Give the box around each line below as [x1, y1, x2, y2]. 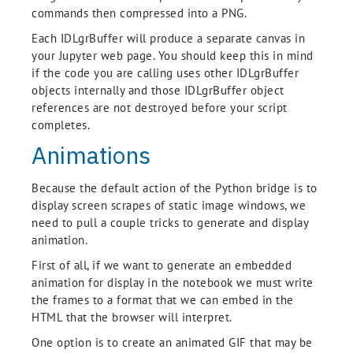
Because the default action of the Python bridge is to [32, 180, 318, 195]
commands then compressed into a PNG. [32, 6, 247, 20]
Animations [32, 139, 150, 170]
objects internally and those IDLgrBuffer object [32, 83, 284, 98]
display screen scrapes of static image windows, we [32, 198, 306, 213]
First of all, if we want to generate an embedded [32, 258, 292, 273]
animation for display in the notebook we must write [32, 275, 314, 290]
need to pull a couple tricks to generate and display [32, 215, 308, 230]
